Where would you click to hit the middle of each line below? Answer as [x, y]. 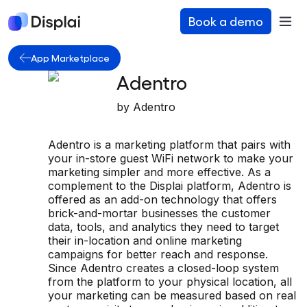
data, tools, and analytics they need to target [163, 226]
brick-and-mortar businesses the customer [159, 213]
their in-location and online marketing [145, 240]
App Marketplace [70, 57]
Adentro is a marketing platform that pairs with [169, 144]
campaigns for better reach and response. [158, 254]
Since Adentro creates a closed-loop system [163, 268]
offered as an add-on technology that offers [162, 199]
